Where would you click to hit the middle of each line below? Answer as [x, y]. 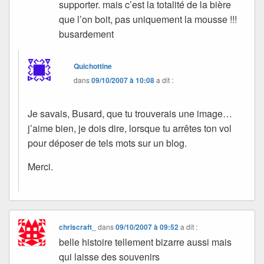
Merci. [40, 166]
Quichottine [93, 66]
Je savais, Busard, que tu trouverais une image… [130, 113]
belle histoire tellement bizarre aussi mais [146, 242]
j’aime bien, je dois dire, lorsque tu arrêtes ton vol [130, 128]
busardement [87, 34]
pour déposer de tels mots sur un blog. [107, 143]
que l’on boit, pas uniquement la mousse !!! [148, 19]
